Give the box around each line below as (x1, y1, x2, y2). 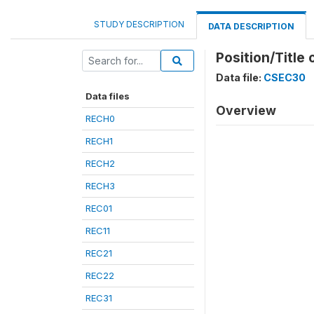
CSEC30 (264, 71, 306, 83)
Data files (86, 90, 130, 102)
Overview (216, 103, 276, 118)
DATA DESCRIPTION (208, 21, 294, 32)
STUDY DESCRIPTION (94, 19, 184, 29)
